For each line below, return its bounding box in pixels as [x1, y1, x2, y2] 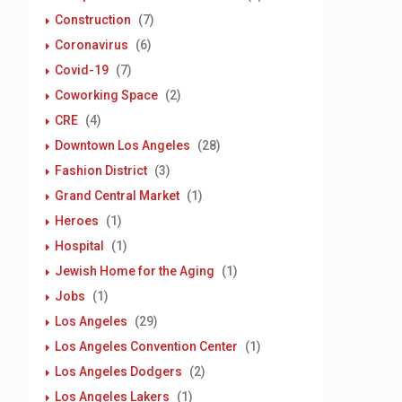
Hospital [55, 239, 104, 253]
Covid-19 [55, 63, 109, 77]
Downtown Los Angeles [55, 138, 190, 153]
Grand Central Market [55, 188, 179, 203]
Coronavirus [55, 38, 128, 52]
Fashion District [55, 163, 147, 178]
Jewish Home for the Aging [55, 264, 214, 278]
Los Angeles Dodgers [55, 364, 182, 379]
